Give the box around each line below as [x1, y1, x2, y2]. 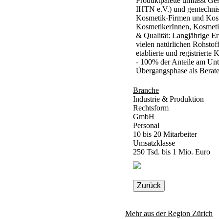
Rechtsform [133, 103, 169, 112]
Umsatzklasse [133, 138, 175, 147]
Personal [133, 121, 159, 130]
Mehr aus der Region [125, 209, 192, 218]
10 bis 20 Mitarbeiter [133, 130, 197, 138]
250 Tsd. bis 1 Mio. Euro [133, 147, 210, 156]
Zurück [137, 181, 161, 190]
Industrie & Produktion [133, 94, 204, 103]
